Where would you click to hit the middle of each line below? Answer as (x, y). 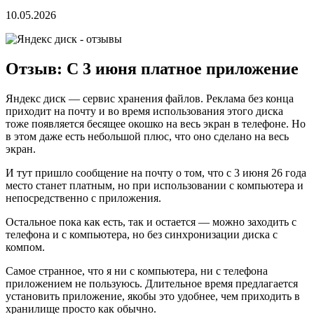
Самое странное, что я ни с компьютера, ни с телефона (137, 271)
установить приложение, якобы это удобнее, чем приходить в (153, 296)
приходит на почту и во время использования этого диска (144, 111)
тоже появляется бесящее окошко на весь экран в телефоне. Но (156, 123)
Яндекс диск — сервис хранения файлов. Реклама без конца (150, 98)
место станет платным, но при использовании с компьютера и (155, 185)
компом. (25, 247)
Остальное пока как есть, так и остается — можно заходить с (151, 221)
